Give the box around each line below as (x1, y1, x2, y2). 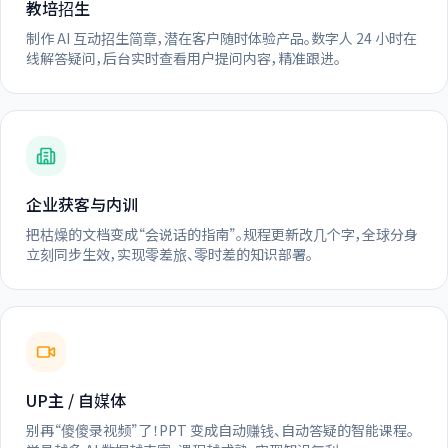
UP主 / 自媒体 (26, 387, 126, 412)
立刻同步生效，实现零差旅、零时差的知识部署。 (26, 243, 313, 264)
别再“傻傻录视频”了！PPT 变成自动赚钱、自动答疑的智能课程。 (26, 419, 414, 440)
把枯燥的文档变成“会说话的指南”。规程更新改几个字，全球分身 (26, 223, 418, 244)
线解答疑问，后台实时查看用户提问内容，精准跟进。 (26, 47, 341, 68)
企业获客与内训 (26, 191, 138, 216)
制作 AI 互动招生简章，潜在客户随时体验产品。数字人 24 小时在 (26, 27, 417, 48)
